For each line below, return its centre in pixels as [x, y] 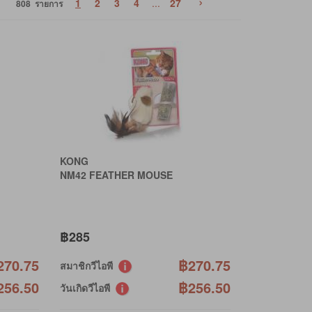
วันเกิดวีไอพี [87, 287]
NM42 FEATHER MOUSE [116, 174]
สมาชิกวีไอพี [89, 265]
